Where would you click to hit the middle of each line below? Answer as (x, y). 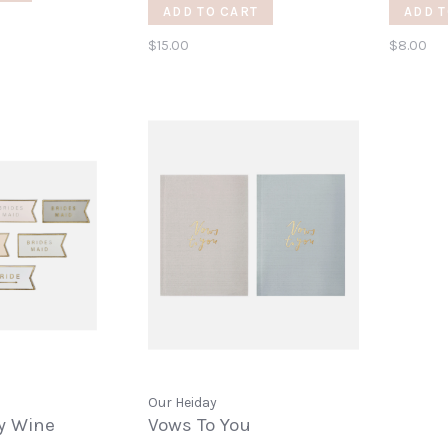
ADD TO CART (211, 12)
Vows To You (199, 425)
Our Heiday (182, 403)
